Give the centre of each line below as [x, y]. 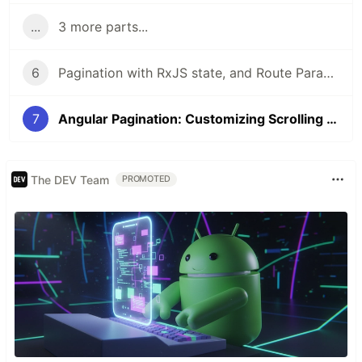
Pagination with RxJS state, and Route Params [328, 73]
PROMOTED [147, 179]
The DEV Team [70, 179]
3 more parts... [103, 27]
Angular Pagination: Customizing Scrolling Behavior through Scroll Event [332, 119]
